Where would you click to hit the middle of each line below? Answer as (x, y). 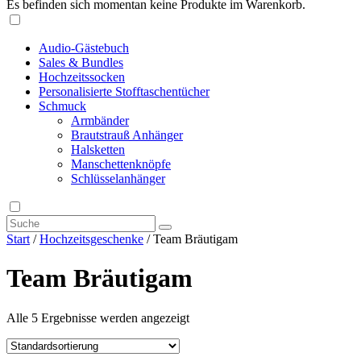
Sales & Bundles (81, 62)
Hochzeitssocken (82, 77)
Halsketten (98, 149)
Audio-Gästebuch (84, 48)
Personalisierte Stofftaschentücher (124, 91)
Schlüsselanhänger (118, 178)
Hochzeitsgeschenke (91, 239)
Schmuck (62, 106)
